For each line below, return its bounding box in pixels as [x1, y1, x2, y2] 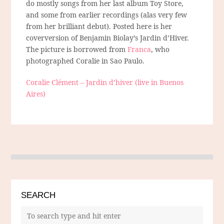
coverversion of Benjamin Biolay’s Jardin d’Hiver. [26, 33, 189, 43]
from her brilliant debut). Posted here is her [26, 21, 172, 31]
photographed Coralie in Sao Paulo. [26, 56, 145, 66]
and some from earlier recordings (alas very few [26, 10, 187, 20]
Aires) [26, 89, 46, 99]
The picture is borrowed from [26, 44, 128, 54]
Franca [127, 44, 151, 54]
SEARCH [21, 190, 56, 200]
